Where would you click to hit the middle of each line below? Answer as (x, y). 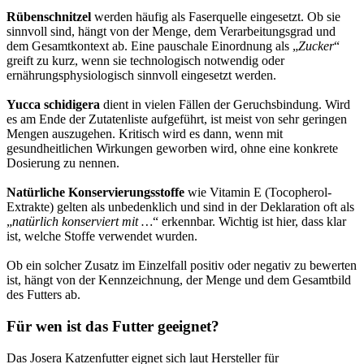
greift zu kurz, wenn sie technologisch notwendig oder (145, 61)
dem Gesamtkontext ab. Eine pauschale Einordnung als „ (152, 46)
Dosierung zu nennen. (63, 163)
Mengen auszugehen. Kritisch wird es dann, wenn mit (145, 134)
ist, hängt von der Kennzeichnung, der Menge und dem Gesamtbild (179, 280)
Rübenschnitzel (49, 17)
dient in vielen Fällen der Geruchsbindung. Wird (225, 105)
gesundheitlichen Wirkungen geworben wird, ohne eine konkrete (172, 149)
